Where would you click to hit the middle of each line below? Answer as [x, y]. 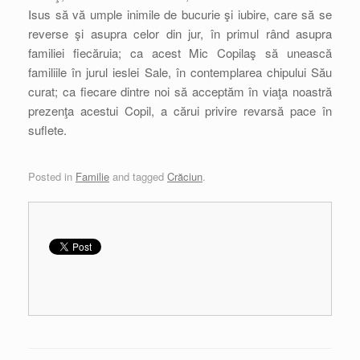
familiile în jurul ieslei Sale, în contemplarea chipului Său [180, 72]
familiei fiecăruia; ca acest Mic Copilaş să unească [180, 53]
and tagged [138, 176]
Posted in [52, 176]
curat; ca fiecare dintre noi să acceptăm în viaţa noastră [180, 91]
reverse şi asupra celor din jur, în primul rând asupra [180, 33]
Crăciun [185, 176]
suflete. [47, 130]
